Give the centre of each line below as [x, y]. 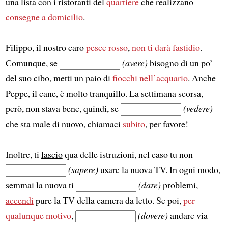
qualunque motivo [38, 215]
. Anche [202, 78]
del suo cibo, [29, 78]
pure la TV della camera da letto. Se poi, [108, 200]
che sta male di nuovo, [46, 123]
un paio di [92, 78]
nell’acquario [163, 78]
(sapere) [83, 169]
